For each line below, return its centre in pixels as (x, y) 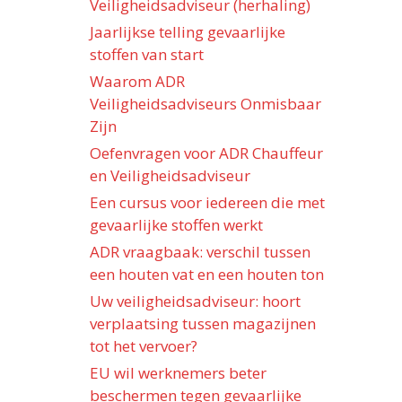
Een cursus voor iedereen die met (207, 203)
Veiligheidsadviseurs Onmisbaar (205, 104)
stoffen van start (147, 55)
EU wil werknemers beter (178, 373)
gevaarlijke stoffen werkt (176, 225)
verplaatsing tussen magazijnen (203, 324)
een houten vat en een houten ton (207, 275)
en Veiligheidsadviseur (170, 176)
